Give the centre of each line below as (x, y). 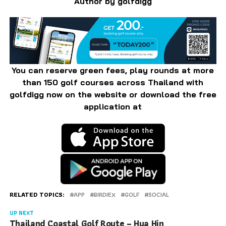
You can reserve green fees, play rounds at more (113, 70)
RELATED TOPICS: (37, 194)
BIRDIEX (104, 194)
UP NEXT (21, 213)
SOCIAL (158, 194)
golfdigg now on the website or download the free (113, 94)
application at (113, 106)
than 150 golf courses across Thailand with (113, 82)
